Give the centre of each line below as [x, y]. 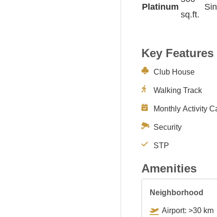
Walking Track [178, 90]
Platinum [160, 7]
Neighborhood [177, 192]
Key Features [178, 53]
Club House [174, 72]
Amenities [169, 168]
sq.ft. [190, 14]
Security [168, 127]
